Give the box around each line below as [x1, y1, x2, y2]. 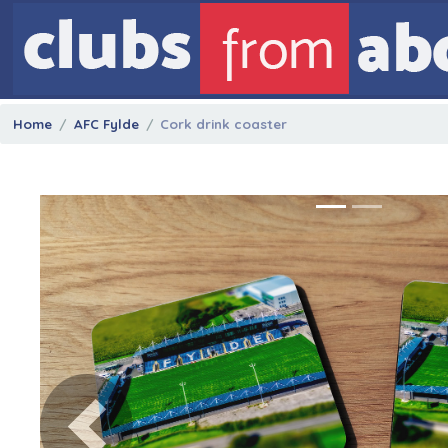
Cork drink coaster [160, 115, 288, 132]
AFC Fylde [73, 115, 139, 132]
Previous [85, 427, 144, 444]
